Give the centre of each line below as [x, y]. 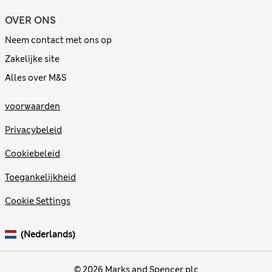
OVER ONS [30, 21]
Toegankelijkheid [40, 178]
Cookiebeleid [32, 154]
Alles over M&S [36, 78]
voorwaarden [32, 107]
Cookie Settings [38, 201]
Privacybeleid [33, 130]
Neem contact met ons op [58, 40]
